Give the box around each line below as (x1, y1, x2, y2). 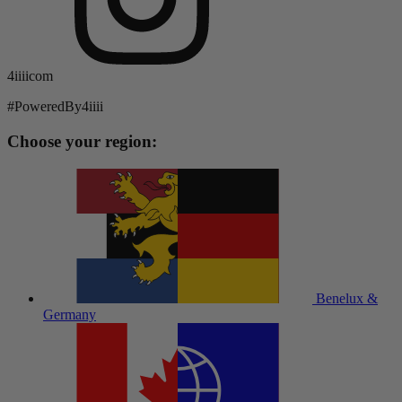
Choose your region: (7, 131, 157, 151)
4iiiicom (7, 68, 53, 84)
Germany (43, 306, 96, 322)
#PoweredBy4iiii (7, 99, 103, 115)
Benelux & (316, 290, 378, 306)
